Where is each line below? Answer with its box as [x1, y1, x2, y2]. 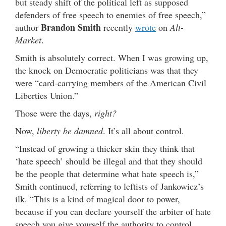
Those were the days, [15, 106, 92, 119]
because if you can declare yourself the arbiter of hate [15, 205, 211, 217]
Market [15, 33, 41, 46]
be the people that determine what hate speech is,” [15, 167, 199, 180]
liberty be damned [37, 124, 103, 137]
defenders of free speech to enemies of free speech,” [15, 8, 206, 21]
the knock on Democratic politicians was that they [15, 64, 198, 76]
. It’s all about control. [103, 124, 184, 137]
